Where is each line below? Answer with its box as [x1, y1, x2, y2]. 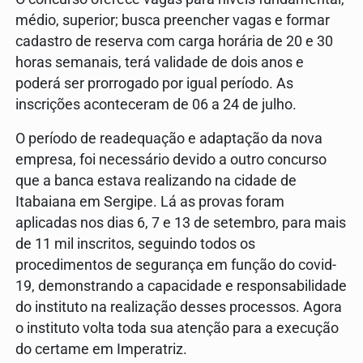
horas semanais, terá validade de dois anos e [15, 53, 304, 70]
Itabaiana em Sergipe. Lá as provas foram [15, 193, 284, 210]
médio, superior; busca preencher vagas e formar [15, 11, 330, 28]
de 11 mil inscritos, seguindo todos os [15, 235, 255, 252]
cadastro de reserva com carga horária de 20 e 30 [15, 32, 333, 49]
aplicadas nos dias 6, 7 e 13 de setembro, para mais [15, 214, 346, 231]
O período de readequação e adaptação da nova [15, 130, 322, 147]
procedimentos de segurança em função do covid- [15, 256, 336, 273]
